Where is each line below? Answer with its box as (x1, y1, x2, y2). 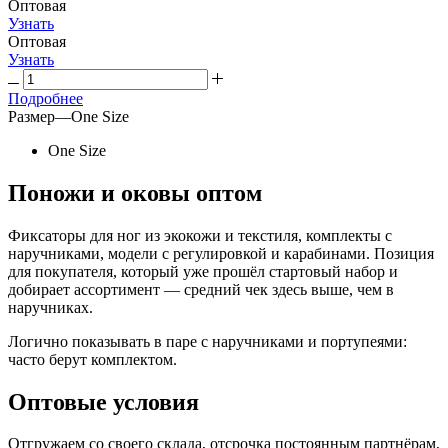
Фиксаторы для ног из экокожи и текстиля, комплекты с (8, 226, 392, 244)
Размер (8, 107, 55, 125)
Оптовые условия (8, 388, 199, 415)
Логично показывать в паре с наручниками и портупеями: (8, 332, 407, 350)
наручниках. (8, 298, 93, 316)
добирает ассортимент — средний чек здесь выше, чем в (8, 280, 394, 298)
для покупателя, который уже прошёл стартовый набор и (8, 262, 398, 280)
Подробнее (8, 89, 83, 107)
